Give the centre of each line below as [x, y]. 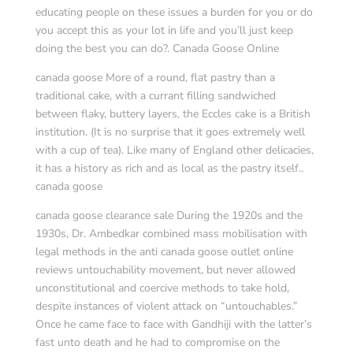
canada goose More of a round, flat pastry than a [155, 78]
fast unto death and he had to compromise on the [157, 342]
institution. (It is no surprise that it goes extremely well [170, 132]
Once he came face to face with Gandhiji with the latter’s [173, 324]
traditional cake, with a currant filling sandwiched [155, 96]
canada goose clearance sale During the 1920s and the [169, 216]
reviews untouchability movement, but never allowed [165, 270]
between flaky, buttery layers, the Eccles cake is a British [173, 114]
